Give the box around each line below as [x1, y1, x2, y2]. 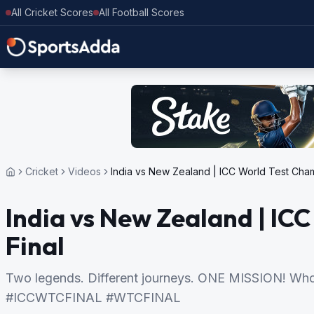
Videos [68, 165, 101, 177]
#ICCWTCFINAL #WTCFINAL [6, 290, 181, 305]
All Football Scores [99, 6, 184, 18]
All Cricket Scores [11, 6, 93, 18]
